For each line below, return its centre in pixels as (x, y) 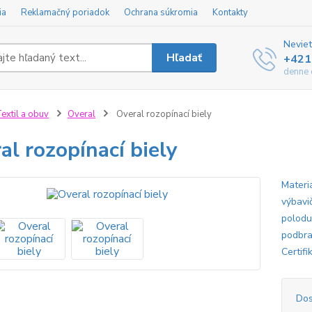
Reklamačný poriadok (65, 13)
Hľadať (185, 57)
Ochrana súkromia (161, 13)
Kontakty (230, 13)
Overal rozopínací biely (163, 114)
